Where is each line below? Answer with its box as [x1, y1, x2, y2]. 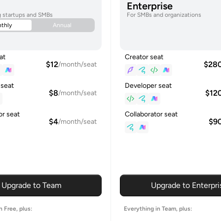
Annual [53, 21, 72, 29]
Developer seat [124, 81, 172, 90]
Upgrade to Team [1, 180, 62, 190]
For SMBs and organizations [126, 11, 201, 18]
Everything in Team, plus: [123, 205, 192, 212]
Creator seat [124, 52, 163, 61]
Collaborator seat [124, 110, 178, 118]
